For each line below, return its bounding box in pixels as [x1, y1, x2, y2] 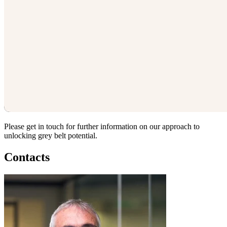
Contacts [4, 150, 50, 164]
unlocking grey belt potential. [4, 131, 97, 140]
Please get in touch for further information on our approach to [4, 122, 200, 131]
